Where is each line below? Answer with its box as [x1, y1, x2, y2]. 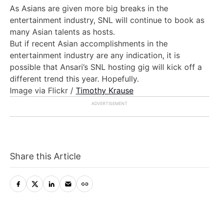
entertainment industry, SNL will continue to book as [10, 15, 204, 25]
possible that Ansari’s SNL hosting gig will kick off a [10, 62, 202, 72]
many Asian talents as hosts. [10, 26, 115, 37]
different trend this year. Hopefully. [10, 73, 139, 84]
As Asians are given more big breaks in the [10, 3, 168, 13]
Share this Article [10, 151, 81, 161]
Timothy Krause [76, 85, 133, 95]
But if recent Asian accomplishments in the [10, 38, 168, 48]
